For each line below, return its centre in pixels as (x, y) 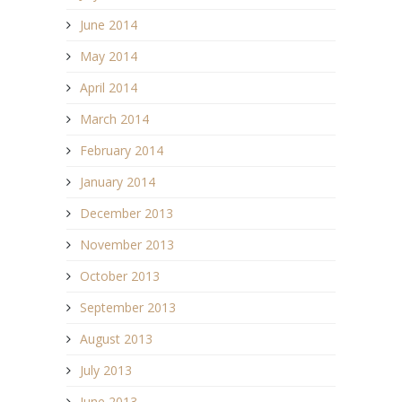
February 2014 (122, 150)
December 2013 (127, 213)
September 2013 (128, 307)
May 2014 (109, 56)
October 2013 (120, 275)
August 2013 (116, 338)
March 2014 (114, 118)
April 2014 (109, 87)
